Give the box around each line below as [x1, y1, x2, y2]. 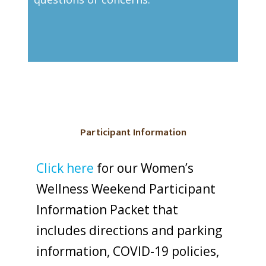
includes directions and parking [36, 221, 222, 239]
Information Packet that [36, 201, 178, 218]
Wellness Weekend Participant [36, 180, 216, 197]
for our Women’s [93, 159, 194, 176]
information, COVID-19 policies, [36, 242, 219, 259]
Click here [36, 159, 94, 176]
